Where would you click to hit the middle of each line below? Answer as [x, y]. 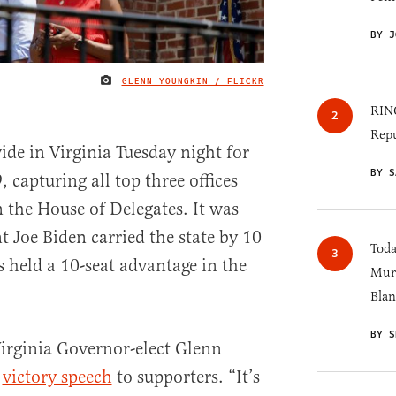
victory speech [57, 377]
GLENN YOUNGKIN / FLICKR [193, 81]
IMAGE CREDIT [299, 84]
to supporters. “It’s [186, 377]
